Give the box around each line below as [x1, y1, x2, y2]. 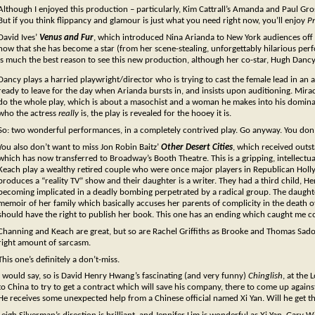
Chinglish [248, 271, 283, 281]
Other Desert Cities [161, 142, 233, 152]
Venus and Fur [39, 33, 94, 43]
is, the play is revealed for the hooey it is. [79, 109, 231, 119]
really [58, 109, 79, 119]
